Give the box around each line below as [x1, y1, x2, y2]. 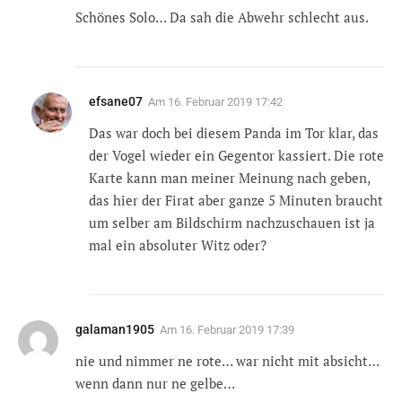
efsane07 [89, 93, 143, 109]
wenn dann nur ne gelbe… [75, 373, 235, 392]
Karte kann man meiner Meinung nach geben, [89, 168, 370, 187]
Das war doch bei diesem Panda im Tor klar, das [89, 123, 379, 142]
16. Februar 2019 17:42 [168, 94, 283, 109]
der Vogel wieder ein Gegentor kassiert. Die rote [89, 145, 384, 164]
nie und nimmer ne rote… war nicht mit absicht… [75, 351, 379, 370]
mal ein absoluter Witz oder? [89, 235, 267, 254]
